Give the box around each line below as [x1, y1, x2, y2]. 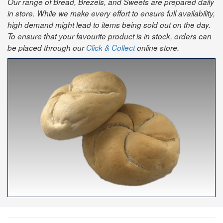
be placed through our [7, 42, 86, 53]
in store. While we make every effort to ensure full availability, [7, 8, 215, 18]
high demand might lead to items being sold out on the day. [7, 19, 211, 30]
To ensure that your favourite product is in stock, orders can [7, 31, 212, 41]
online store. [135, 42, 179, 53]
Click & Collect [86, 42, 135, 53]
